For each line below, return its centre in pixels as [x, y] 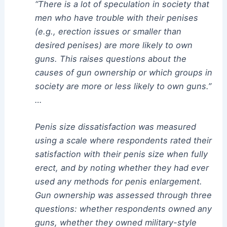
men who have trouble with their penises [116, 17]
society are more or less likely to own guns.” [123, 86]
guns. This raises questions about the [110, 59]
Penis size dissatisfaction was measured [115, 127]
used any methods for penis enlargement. [118, 182]
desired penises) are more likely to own [113, 45]
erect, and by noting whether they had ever [122, 168]
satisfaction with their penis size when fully [121, 154]
